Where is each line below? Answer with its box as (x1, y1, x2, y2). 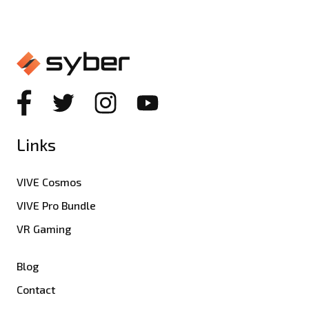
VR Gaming (17, 222, 71, 236)
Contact (17, 283, 55, 297)
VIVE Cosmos (17, 175, 81, 189)
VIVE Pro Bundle (17, 199, 96, 212)
